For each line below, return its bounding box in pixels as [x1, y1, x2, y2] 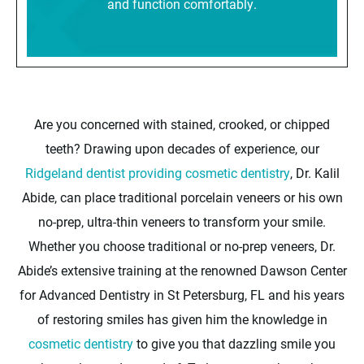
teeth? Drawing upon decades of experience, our [45, 139, 319, 157]
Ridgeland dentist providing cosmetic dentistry [24, 163, 290, 181]
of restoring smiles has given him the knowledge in [37, 310, 327, 327]
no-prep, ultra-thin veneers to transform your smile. [38, 212, 326, 230]
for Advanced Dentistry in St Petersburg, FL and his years [19, 285, 344, 303]
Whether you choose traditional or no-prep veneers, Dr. [28, 236, 336, 254]
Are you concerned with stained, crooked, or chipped [34, 115, 330, 132]
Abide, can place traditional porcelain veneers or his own [21, 188, 343, 206]
